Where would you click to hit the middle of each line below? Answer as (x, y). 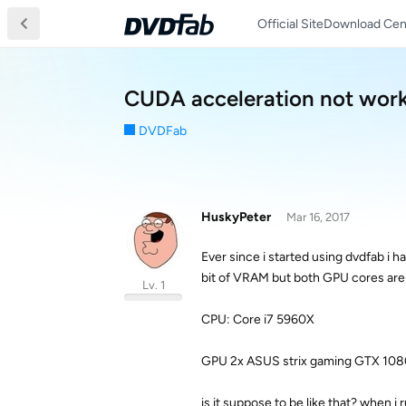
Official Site (290, 24)
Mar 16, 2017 (318, 217)
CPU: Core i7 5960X (258, 319)
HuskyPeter (236, 217)
